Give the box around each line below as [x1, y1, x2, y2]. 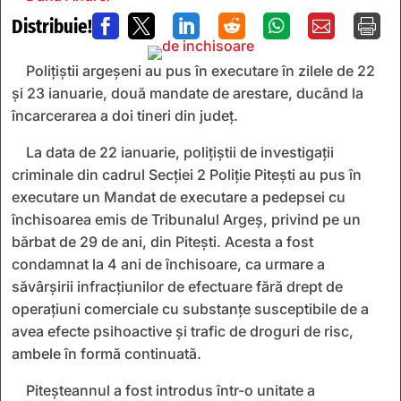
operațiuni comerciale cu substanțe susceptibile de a [12, 299, 369, 318]
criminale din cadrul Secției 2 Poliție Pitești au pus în [12, 165, 362, 183]
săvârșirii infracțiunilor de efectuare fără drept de [12, 277, 343, 295]
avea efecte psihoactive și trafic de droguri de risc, [12, 321, 354, 340]
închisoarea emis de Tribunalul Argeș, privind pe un [12, 209, 361, 228]
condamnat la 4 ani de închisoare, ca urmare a [12, 254, 325, 273]
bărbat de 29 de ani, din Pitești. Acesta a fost [12, 232, 313, 251]
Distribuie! [12, 14, 92, 38]
